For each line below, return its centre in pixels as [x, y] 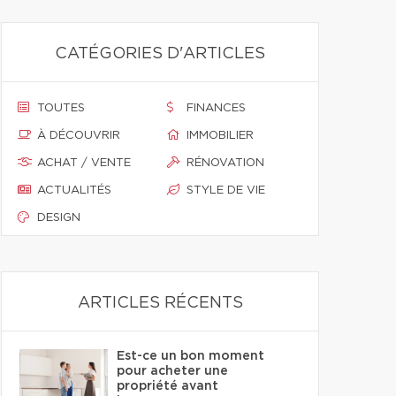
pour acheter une [172, 371]
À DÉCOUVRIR [79, 136]
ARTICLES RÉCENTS [160, 303]
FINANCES [216, 108]
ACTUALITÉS [74, 190]
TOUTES [61, 108]
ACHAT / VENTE [84, 163]
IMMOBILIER [220, 136]
